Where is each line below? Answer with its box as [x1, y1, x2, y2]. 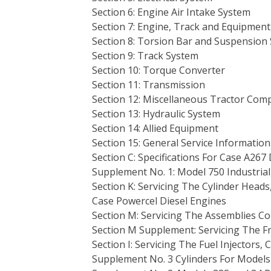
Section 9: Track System [92, 49, 198, 62]
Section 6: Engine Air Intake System [92, 5, 250, 19]
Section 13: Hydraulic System [92, 107, 220, 120]
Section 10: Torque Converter [92, 64, 225, 77]
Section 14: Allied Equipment [92, 122, 218, 135]
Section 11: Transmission [92, 78, 205, 91]
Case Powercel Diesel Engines [92, 194, 226, 207]
